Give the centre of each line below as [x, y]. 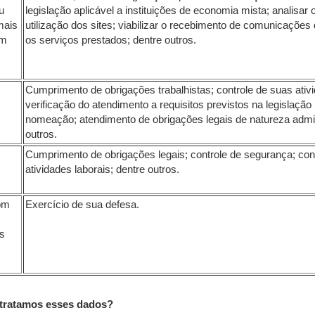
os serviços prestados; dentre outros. [111, 40]
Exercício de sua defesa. [82, 205]
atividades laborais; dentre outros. [102, 169]
